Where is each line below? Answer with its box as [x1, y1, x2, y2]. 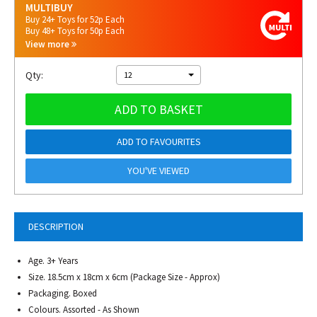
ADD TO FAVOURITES [116, 135, 201, 148]
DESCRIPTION [28, 220, 83, 233]
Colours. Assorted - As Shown [28, 304, 139, 316]
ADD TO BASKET [114, 101, 203, 117]
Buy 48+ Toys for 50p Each [25, 25, 125, 37]
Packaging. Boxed [28, 287, 97, 299]
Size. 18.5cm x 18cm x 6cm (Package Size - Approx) [28, 271, 220, 283]
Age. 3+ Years [28, 255, 78, 267]
